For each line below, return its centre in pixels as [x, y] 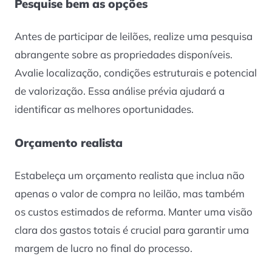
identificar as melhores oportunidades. [104, 109]
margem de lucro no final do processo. [104, 248]
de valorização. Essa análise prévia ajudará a [120, 91]
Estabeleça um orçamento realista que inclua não [130, 175]
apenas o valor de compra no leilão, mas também [130, 193]
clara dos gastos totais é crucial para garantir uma [132, 229]
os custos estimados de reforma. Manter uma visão [134, 211]
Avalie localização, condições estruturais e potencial [136, 73]
